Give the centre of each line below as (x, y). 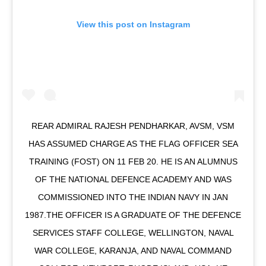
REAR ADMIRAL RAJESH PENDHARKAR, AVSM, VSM (133, 126)
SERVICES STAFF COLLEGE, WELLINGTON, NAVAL (133, 232)
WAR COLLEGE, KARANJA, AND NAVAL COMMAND (133, 250)
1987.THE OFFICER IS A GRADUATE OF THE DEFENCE (133, 215)
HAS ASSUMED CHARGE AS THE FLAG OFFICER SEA (133, 143)
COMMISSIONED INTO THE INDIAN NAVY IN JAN (133, 197)
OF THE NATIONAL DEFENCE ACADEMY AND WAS (133, 179)
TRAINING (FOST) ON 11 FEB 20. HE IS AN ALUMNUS (133, 161)
